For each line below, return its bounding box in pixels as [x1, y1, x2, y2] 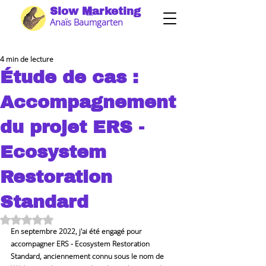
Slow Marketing [50, 5, 141, 17]
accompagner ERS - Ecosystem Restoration [11, 238, 151, 249]
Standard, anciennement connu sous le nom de [11, 251, 166, 261]
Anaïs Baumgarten [50, 16, 123, 28]
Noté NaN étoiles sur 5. [26, 213, 124, 224]
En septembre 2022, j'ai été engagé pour [11, 226, 144, 236]
